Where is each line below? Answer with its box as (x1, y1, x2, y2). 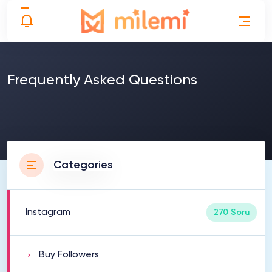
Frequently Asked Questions (7, 73, 197, 87)
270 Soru (214, 208, 250, 217)
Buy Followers (39, 250, 99, 260)
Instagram (25, 208, 70, 217)
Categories (53, 160, 113, 171)
